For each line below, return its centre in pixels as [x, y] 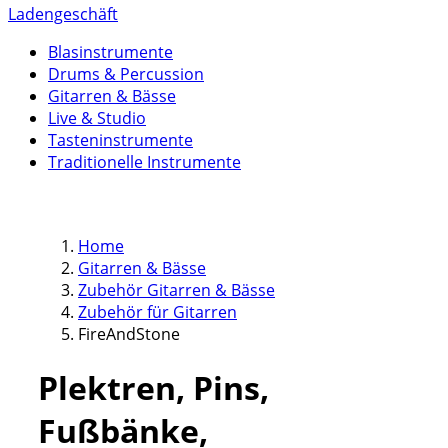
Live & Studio [97, 118]
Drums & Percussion [126, 74]
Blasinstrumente [110, 52]
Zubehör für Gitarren [157, 312]
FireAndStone [129, 334]
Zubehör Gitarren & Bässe [176, 290]
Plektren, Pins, [153, 388]
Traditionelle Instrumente [144, 162]
